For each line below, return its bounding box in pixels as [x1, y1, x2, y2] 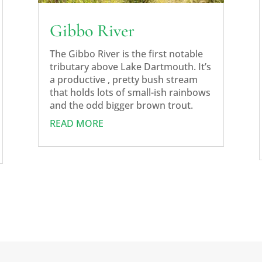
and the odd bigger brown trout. [49, 99, 193, 112]
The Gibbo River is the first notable [49, 47, 203, 61]
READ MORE [49, 117, 104, 130]
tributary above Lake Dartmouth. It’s [49, 60, 211, 74]
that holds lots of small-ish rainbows [49, 86, 211, 99]
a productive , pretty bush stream [49, 73, 198, 87]
